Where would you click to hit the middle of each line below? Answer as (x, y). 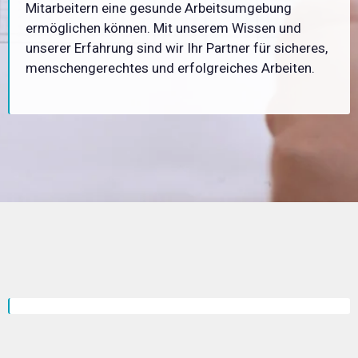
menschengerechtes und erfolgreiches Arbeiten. (170, 68)
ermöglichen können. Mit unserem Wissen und (163, 28)
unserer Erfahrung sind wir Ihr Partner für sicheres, (177, 48)
